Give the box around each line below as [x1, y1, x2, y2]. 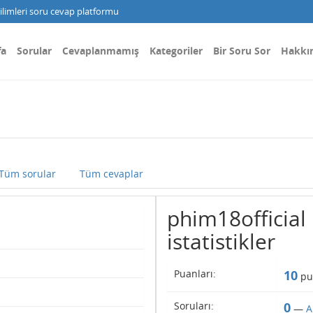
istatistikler [166, 227, 275, 256]
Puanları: [173, 267, 216, 280]
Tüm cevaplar [80, 167, 143, 180]
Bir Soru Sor [213, 44, 270, 57]
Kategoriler [150, 44, 203, 57]
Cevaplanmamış [62, 44, 139, 57]
